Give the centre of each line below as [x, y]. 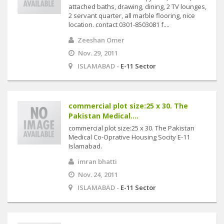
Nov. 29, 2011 [98, 53]
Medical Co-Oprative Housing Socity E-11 [129, 137]
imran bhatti [97, 161]
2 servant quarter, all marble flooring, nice [132, 15]
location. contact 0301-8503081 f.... [119, 24]
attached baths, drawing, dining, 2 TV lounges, [137, 6]
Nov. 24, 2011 [98, 174]
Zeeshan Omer [101, 40]
